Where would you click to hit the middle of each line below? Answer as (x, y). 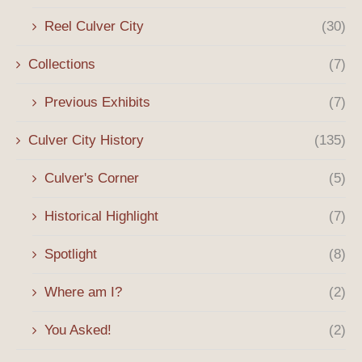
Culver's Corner (92, 179)
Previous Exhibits (97, 103)
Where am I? (83, 293)
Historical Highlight (101, 217)
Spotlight (71, 255)
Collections (62, 65)
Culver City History (86, 141)
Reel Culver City (94, 27)
